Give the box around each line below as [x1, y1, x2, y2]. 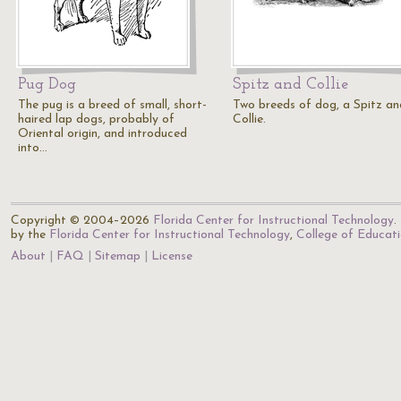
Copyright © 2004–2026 [11, 214, 153, 227]
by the [11, 228, 49, 242]
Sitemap [95, 250, 141, 263]
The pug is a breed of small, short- [18, 98, 207, 112]
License [151, 250, 192, 263]
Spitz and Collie [233, 76, 348, 93]
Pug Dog [18, 76, 76, 93]
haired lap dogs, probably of [18, 113, 175, 126]
